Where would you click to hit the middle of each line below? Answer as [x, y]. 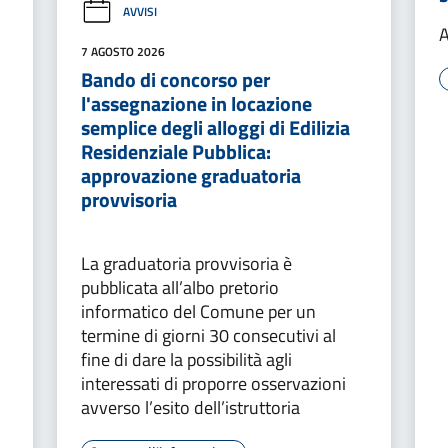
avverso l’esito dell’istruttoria [190, 407]
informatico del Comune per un [198, 311]
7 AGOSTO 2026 [122, 51]
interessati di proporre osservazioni [213, 383]
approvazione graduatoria [190, 175]
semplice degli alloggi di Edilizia [215, 127]
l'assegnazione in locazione [196, 103]
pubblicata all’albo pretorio [179, 287]
